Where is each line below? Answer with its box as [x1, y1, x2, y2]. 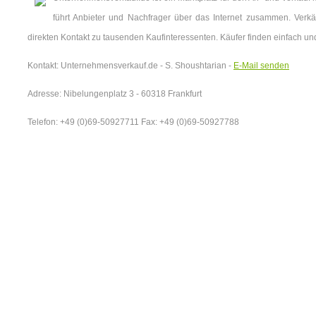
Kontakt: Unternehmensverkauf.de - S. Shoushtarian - [28, 61, 233, 71]
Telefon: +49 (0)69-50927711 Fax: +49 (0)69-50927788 [28, 117, 239, 127]
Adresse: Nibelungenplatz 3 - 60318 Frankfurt [28, 89, 202, 99]
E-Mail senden [233, 61, 289, 71]
